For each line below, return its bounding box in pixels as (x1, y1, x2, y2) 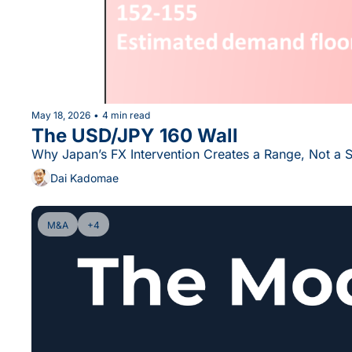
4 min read (102, 109, 150, 121)
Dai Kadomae (50, 170, 119, 185)
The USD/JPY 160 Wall (31, 124, 238, 147)
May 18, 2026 (31, 109, 90, 121)
